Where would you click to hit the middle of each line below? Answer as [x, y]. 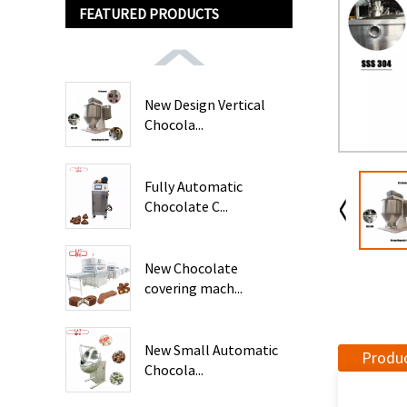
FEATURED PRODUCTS [149, 14]
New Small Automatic [211, 350]
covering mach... [194, 288]
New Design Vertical [205, 104]
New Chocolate [191, 268]
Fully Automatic [194, 186]
